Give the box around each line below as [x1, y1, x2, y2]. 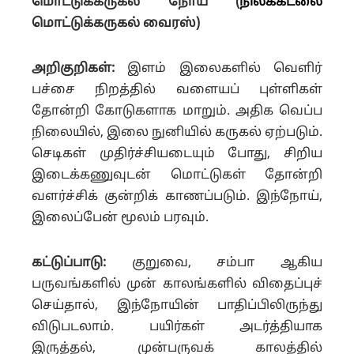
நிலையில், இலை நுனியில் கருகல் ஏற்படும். [32, 125, 322, 141]
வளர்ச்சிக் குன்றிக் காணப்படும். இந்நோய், [32, 189, 322, 205]
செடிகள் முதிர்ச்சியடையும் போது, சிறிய [32, 146, 322, 162]
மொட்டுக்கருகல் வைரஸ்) [32, 16, 200, 32]
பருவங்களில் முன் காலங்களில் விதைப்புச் [32, 277, 322, 292]
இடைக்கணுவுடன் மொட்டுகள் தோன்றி [32, 168, 322, 183]
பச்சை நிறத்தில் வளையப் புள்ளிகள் [32, 82, 322, 98]
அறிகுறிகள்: [32, 61, 115, 77]
